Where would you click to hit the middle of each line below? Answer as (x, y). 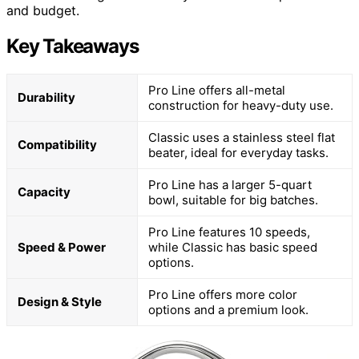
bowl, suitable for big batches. (233, 200)
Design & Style (60, 301)
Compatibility (57, 144)
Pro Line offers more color (223, 294)
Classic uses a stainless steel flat (242, 137)
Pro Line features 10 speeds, (229, 232)
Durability (46, 97)
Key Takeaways (73, 46)
